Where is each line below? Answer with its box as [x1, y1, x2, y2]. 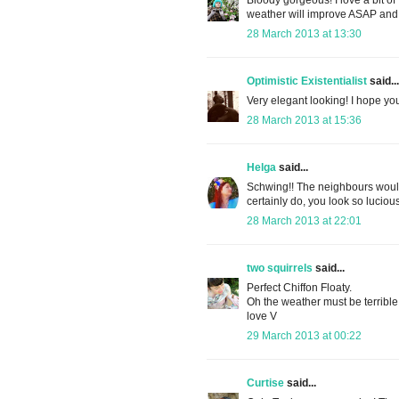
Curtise [247, 376, 284, 389]
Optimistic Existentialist [247, 74, 367, 87]
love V [247, 309, 277, 322]
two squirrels [247, 261, 313, 274]
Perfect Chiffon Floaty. [247, 281, 352, 294]
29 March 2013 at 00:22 [247, 329, 362, 342]
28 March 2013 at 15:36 [247, 113, 362, 126]
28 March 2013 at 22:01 [247, 214, 362, 227]
